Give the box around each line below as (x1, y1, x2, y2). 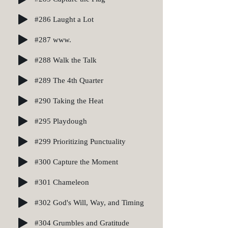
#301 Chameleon (35, 178, 89, 186)
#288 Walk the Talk (35, 55, 97, 64)
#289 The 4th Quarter (35, 76, 103, 84)
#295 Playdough (35, 117, 87, 125)
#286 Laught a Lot (35, 15, 94, 23)
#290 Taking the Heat (35, 96, 103, 105)
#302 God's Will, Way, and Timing (35, 198, 144, 207)
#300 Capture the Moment (35, 157, 118, 166)
